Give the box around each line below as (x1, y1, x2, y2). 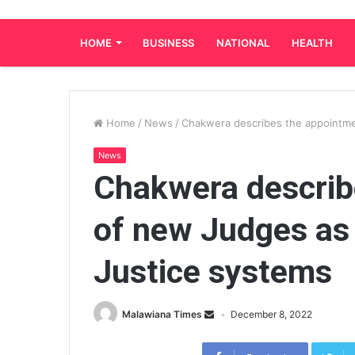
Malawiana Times (122, 308, 202, 320)
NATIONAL (216, 36, 269, 49)
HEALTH (292, 36, 333, 49)
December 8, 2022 (231, 308, 312, 320)
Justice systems (94, 253, 332, 291)
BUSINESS (143, 36, 194, 49)
